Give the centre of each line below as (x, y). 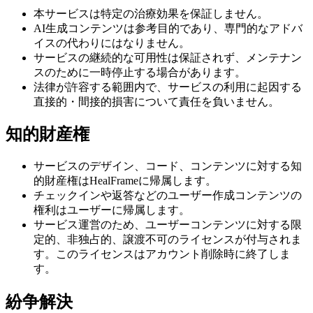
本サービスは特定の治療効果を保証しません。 (151, 13)
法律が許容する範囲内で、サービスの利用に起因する (168, 87)
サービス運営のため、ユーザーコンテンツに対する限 (168, 225)
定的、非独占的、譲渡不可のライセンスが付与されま (168, 240)
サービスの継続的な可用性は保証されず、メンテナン (168, 57)
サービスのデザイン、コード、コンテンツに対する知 (168, 166)
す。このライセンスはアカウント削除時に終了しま (162, 254)
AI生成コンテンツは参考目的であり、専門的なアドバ (168, 28)
